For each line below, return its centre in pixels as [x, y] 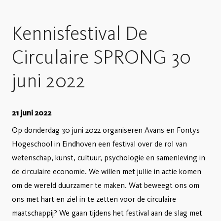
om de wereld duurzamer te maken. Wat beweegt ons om [106, 185]
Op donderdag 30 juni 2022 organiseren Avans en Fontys [106, 130]
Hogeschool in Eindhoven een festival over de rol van [99, 144]
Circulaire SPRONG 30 [101, 57]
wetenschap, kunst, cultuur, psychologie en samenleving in [109, 158]
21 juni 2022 [32, 113]
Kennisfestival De [80, 33]
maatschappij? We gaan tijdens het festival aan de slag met [107, 213]
